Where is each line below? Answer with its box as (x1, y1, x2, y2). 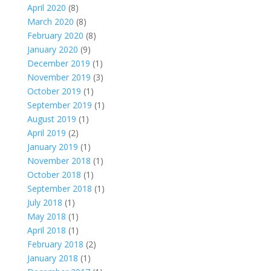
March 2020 (27, 16, 74, 27)
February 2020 (27, 30, 83, 41)
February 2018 (27, 238, 83, 250)
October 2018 (27, 169, 81, 180)
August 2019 (27, 113, 76, 125)
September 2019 (27, 99, 92, 111)
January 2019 (27, 141, 78, 152)
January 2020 (27, 44, 78, 55)
